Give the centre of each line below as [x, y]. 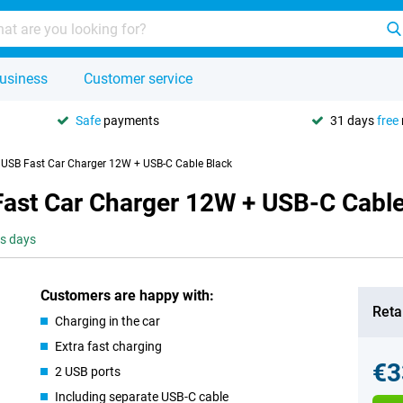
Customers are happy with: [128, 296]
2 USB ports [88, 372]
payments [130, 120]
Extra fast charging [109, 346]
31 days [354, 120]
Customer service [138, 79]
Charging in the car [108, 321]
